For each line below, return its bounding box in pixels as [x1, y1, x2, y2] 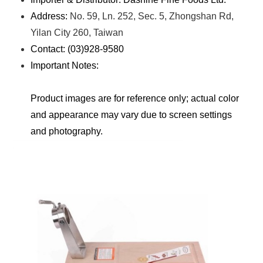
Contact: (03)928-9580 [31, 44, 124, 55]
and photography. [31, 126, 103, 137]
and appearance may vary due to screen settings [31, 110, 232, 120]
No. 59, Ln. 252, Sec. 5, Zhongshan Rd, [70, 11, 234, 22]
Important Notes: [31, 60, 99, 71]
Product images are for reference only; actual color [31, 93, 240, 104]
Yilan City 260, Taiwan [31, 28, 124, 38]
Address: [31, 11, 70, 22]
